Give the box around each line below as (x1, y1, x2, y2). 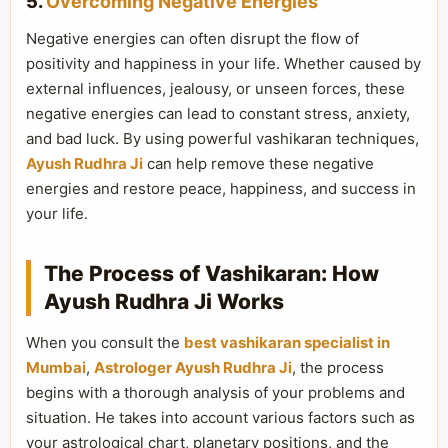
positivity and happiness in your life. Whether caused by (26, 54, 421, 73)
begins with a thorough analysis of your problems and (26, 383, 405, 402)
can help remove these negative (143, 154, 374, 173)
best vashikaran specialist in (184, 333, 390, 352)
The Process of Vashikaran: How (44, 261, 379, 286)
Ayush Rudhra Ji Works (44, 289, 284, 314)
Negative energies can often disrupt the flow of (26, 29, 359, 48)
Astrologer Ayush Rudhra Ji (94, 358, 292, 377)
